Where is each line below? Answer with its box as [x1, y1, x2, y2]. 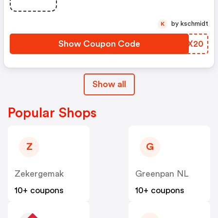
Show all [92, 80, 126, 89]
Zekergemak [15, 169, 64, 179]
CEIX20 [172, 39, 203, 49]
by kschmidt [181, 20, 208, 28]
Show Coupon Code [58, 39, 140, 49]
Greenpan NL [135, 169, 189, 179]
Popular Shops [8, 106, 96, 120]
